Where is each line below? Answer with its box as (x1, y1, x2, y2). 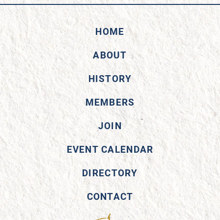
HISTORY (88, 72, 132, 84)
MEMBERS (85, 96, 135, 108)
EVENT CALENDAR (66, 143, 154, 155)
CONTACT (86, 190, 134, 202)
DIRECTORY (82, 166, 138, 179)
